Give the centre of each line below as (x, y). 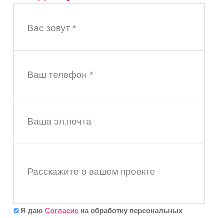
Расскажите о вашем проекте (91, 172)
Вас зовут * (51, 28)
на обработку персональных (131, 210)
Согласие (62, 210)
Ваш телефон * (60, 75)
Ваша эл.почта (59, 122)
